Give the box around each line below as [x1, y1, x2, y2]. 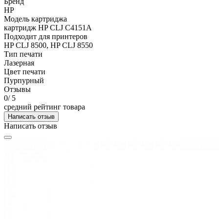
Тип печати [4, 49, 43, 58]
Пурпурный [4, 76, 44, 85]
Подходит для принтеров [4, 32, 88, 41]
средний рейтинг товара [4, 102, 85, 111]
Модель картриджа [4, 14, 67, 23]
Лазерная [4, 58, 34, 67]
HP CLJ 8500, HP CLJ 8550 [4, 41, 93, 49]
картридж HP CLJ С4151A [4, 23, 92, 32]
